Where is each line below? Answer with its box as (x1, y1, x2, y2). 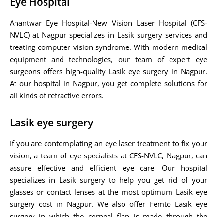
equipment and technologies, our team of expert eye (10, 54, 207, 64)
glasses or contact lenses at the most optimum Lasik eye (10, 186, 207, 197)
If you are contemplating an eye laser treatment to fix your (10, 138, 207, 148)
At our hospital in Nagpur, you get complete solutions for (10, 78, 207, 88)
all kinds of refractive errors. (10, 90, 104, 100)
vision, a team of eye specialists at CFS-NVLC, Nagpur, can (10, 150, 207, 160)
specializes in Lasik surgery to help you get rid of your (10, 174, 207, 185)
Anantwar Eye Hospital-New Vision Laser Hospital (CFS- (10, 17, 207, 28)
